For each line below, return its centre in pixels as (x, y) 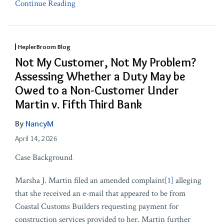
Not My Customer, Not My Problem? (105, 62)
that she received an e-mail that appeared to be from (100, 194)
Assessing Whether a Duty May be (100, 76)
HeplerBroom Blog (44, 47)
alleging (187, 181)
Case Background (44, 158)
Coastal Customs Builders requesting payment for (97, 207)
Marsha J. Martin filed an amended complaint (90, 181)
